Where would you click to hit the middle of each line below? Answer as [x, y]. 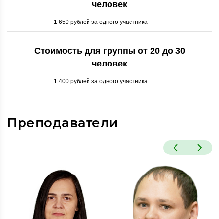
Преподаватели [63, 123]
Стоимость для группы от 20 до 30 [109, 51]
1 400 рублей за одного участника [101, 81]
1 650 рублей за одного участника [101, 22]
